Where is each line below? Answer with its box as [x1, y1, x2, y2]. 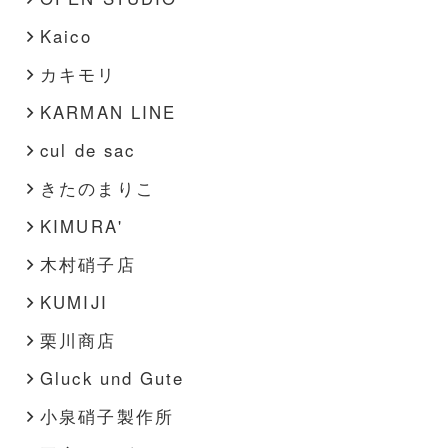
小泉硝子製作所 [40, 404, 174, 429]
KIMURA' [40, 214, 123, 239]
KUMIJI [40, 290, 108, 315]
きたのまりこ [40, 176, 155, 201]
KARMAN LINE [40, 100, 176, 125]
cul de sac [40, 138, 135, 163]
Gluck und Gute [40, 366, 184, 391]
